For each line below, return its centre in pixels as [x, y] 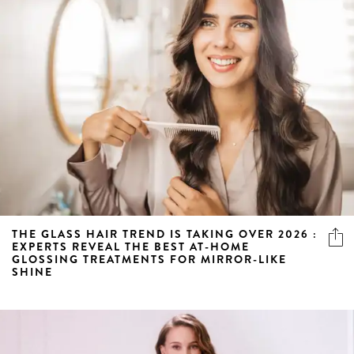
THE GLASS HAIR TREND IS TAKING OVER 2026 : [165, 233]
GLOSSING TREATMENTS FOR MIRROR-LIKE [149, 259]
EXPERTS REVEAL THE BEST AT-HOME [131, 246]
